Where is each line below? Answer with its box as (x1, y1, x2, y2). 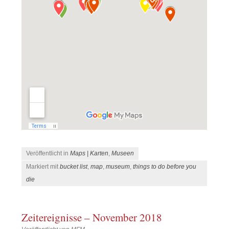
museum (106, 163, 130, 171)
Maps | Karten (70, 150, 109, 157)
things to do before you (133, 163, 197, 171)
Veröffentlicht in (26, 150, 71, 157)
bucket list (60, 163, 88, 171)
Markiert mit (26, 163, 60, 171)
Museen (111, 150, 134, 157)
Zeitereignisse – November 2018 (21, 210, 163, 224)
